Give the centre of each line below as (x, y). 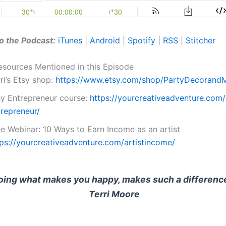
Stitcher (201, 40)
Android (105, 40)
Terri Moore (114, 194)
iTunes (70, 40)
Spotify (142, 40)
